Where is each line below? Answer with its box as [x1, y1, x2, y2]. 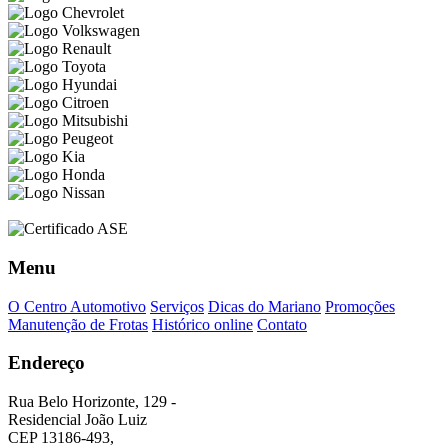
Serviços [150, 297, 204, 315]
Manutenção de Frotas [8, 315, 148, 333]
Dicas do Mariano [208, 297, 321, 315]
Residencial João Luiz [8, 411, 147, 429]
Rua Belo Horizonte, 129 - [8, 393, 176, 411]
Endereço [8, 352, 85, 374]
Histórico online [152, 315, 253, 333]
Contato [257, 315, 307, 333]
